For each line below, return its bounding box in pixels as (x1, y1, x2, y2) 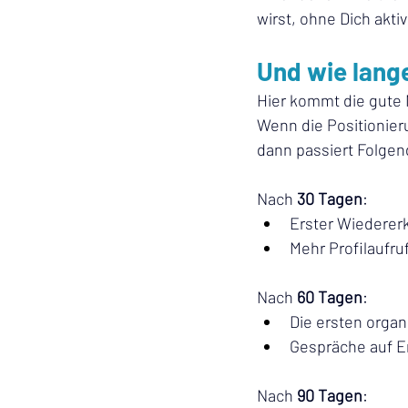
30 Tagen (297, 189, 362, 209)
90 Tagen (297, 385, 362, 405)
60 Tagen (297, 287, 362, 307)
